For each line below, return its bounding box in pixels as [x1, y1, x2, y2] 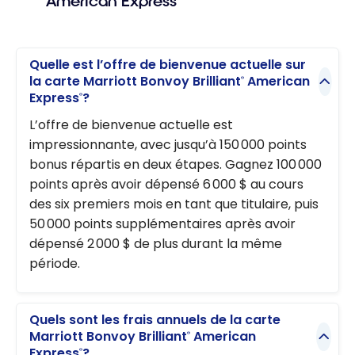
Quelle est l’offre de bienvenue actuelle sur [29, 55, 306, 74]
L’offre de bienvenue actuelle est [29, 115, 233, 134]
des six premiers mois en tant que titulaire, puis [29, 194, 319, 213]
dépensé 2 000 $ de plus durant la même [29, 234, 282, 253]
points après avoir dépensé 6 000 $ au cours [29, 174, 303, 193]
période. [29, 254, 80, 273]
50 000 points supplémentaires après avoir [29, 214, 296, 233]
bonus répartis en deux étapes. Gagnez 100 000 [29, 155, 322, 174]
